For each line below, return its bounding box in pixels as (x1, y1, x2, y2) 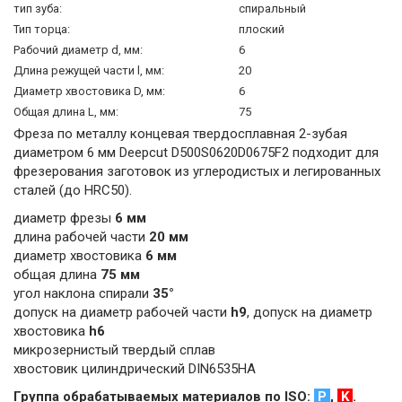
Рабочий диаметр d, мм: (13, 43, 143, 57)
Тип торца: (13, 22, 70, 36)
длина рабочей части (13, 229, 149, 245)
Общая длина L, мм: (13, 105, 118, 118)
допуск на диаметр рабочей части (13, 304, 231, 320)
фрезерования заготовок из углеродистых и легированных (13, 163, 380, 179)
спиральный (238, 2, 306, 15)
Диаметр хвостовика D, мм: (13, 84, 165, 98)
